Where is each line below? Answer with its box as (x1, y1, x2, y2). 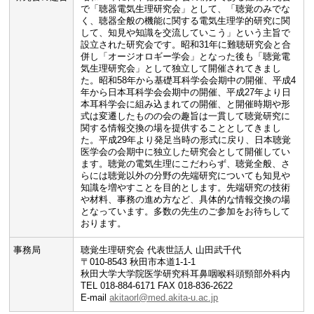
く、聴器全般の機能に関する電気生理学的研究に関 (81, 15, 291, 26)
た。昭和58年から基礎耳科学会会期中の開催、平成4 (81, 75, 296, 86)
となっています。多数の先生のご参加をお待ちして (81, 206, 291, 217)
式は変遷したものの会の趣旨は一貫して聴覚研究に (81, 111, 291, 121)
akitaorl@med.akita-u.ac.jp (109, 292, 219, 303)
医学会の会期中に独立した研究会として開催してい (81, 146, 291, 157)
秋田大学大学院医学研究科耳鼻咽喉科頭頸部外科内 (81, 268, 291, 279)
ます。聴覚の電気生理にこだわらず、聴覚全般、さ (81, 158, 291, 169)
